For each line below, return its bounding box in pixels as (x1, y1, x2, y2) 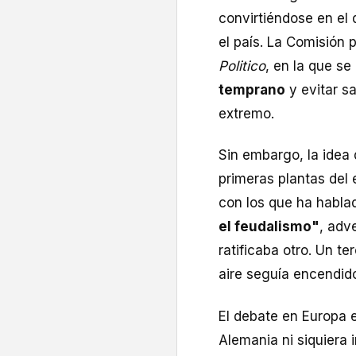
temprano (219, 82, 285, 99)
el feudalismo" (219, 219, 319, 235)
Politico (219, 58, 265, 75)
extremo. (219, 106, 274, 122)
